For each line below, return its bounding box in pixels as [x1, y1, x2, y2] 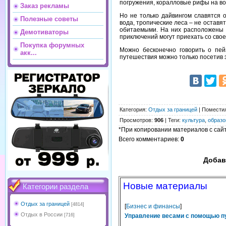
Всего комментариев [119, 136, 178, 143]
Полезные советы [20, 15, 78, 23]
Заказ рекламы [20, 2, 69, 10]
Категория [120, 106, 145, 112]
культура [182, 117, 205, 123]
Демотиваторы [20, 28, 69, 36]
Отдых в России [21, 211, 63, 217]
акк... [20, 49, 37, 56]
